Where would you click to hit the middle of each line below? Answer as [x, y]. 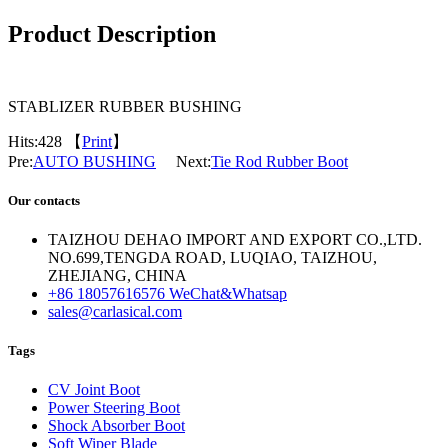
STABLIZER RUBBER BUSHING [125, 106]
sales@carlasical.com [115, 312]
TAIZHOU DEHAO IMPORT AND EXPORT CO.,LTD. [235, 240]
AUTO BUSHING [94, 161]
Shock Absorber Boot [116, 426]
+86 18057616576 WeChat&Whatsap [167, 294]
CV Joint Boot [94, 390]
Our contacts [44, 200]
